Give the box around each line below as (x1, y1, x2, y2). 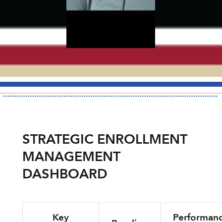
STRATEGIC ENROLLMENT (22, 131, 187, 148)
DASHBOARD (22, 166, 108, 182)
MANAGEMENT (22, 148, 120, 165)
